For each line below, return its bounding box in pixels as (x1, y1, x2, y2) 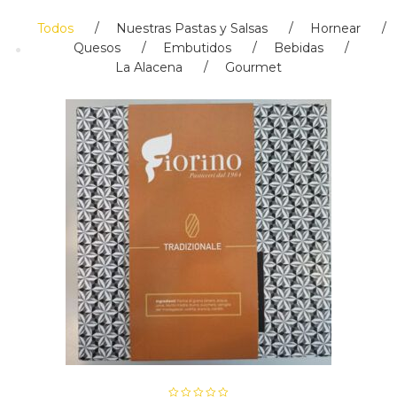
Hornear (309, 20, 361, 36)
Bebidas (274, 40, 323, 56)
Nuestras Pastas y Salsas (115, 20, 268, 36)
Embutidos (163, 40, 231, 56)
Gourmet (225, 59, 282, 75)
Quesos (74, 40, 121, 56)
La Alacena (115, 59, 183, 75)
